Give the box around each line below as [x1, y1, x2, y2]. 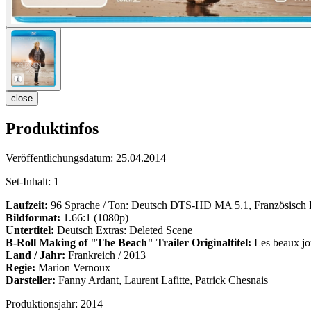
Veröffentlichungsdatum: [6, 152, 116, 165]
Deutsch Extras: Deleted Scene [54, 224, 192, 237]
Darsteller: [6, 274, 56, 287]
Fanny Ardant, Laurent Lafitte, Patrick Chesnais [56, 274, 268, 287]
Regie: [6, 262, 35, 274]
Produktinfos [6, 119, 99, 138]
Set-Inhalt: [6, 176, 53, 188]
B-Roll [6, 237, 36, 249]
